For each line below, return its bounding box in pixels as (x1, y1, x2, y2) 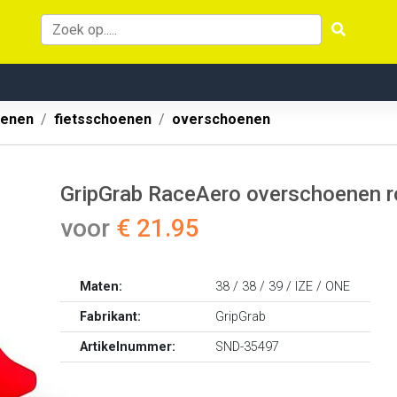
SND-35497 (215, 339, 280, 354)
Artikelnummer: (80, 339, 176, 354)
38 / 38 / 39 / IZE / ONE (215, 279, 351, 294)
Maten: (80, 279, 123, 294)
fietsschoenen (54, 111, 152, 128)
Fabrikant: (80, 309, 142, 324)
